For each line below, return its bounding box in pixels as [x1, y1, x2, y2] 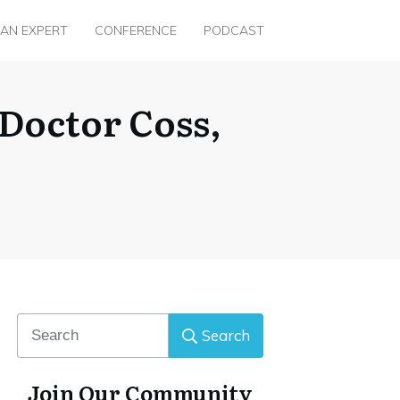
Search [202, 326, 250, 346]
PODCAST [204, 22, 264, 39]
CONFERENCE [95, 22, 177, 39]
